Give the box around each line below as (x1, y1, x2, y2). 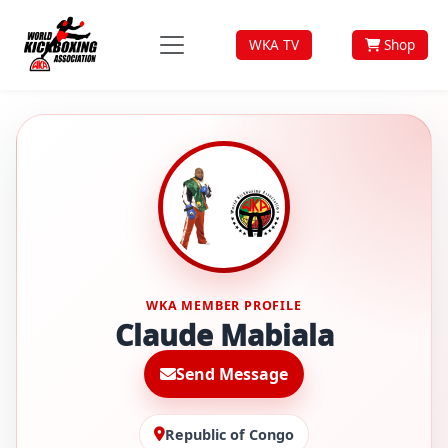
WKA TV (248, 35, 299, 54)
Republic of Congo (165, 424, 294, 444)
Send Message (176, 363, 288, 386)
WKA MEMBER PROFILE (146, 296, 302, 314)
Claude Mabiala (114, 315, 334, 355)
